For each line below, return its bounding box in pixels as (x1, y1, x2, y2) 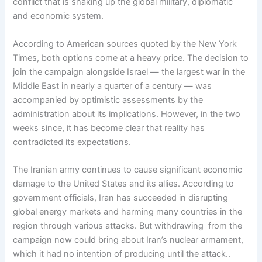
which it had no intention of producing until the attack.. (13, 249, 231, 260)
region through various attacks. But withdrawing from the (13, 220, 243, 232)
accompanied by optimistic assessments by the (13, 94, 204, 105)
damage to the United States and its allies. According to (13, 178, 235, 189)
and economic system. (13, 11, 104, 22)
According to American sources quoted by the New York (13, 38, 237, 49)
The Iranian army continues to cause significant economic (13, 164, 243, 175)
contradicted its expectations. (13, 136, 132, 147)
